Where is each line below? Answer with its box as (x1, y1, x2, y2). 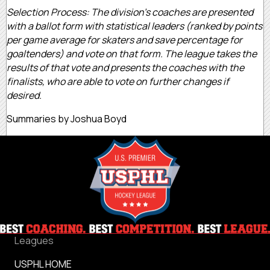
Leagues (14, 233, 54, 247)
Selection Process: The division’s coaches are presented (7, 5, 253, 19)
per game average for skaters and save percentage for (7, 33, 242, 46)
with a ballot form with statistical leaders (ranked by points (7, 19, 262, 33)
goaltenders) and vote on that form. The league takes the (7, 46, 257, 60)
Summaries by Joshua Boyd (7, 111, 127, 125)
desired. (7, 88, 43, 102)
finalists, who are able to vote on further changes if (7, 74, 229, 88)
